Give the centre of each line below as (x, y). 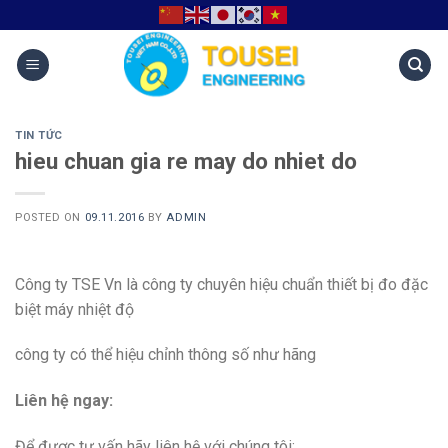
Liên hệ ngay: (64, 401)
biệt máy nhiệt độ (74, 309)
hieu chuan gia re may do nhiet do (186, 160)
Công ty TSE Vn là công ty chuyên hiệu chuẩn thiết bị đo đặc (221, 284)
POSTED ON (50, 217)
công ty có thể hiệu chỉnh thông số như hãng (165, 355)
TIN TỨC (39, 135)
